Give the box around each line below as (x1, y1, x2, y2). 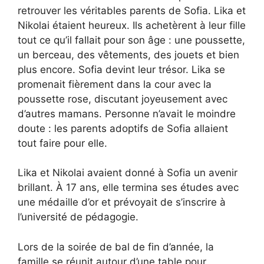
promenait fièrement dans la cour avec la (18, 78, 212, 90)
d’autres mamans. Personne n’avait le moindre (18, 107, 236, 120)
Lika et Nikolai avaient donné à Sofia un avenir (18, 167, 237, 179)
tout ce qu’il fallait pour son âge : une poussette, (18, 34, 245, 46)
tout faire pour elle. (18, 137, 107, 149)
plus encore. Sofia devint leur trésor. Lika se (18, 63, 225, 75)
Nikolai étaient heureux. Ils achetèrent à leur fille (18, 19, 246, 31)
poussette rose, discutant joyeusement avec (18, 93, 227, 105)
